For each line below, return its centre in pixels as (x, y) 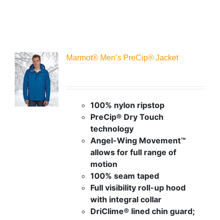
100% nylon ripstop (127, 105)
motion (104, 164)
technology (112, 128)
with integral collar (126, 199)
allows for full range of (133, 152)
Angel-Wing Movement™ (138, 140)
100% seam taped (124, 176)
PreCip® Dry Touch (127, 117)
